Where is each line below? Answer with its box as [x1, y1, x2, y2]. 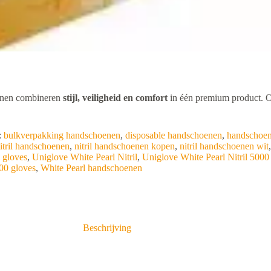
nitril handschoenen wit [180, 140, 269, 151]
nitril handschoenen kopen [74, 140, 175, 151]
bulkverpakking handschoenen [4, 129, 120, 140]
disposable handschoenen [125, 129, 222, 140]
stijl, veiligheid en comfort [63, 92, 168, 103]
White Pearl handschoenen [41, 162, 142, 173]
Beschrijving [82, 222, 131, 233]
